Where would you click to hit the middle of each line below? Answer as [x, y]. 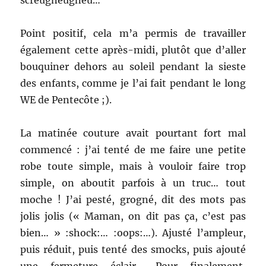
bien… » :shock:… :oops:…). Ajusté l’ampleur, [133, 232]
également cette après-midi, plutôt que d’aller [133, 50]
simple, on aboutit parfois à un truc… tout [133, 183]
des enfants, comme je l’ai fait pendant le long [133, 83]
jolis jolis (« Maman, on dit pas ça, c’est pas [133, 216]
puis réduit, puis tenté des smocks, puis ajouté [133, 249]
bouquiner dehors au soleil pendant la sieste [133, 66]
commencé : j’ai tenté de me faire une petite [133, 149]
